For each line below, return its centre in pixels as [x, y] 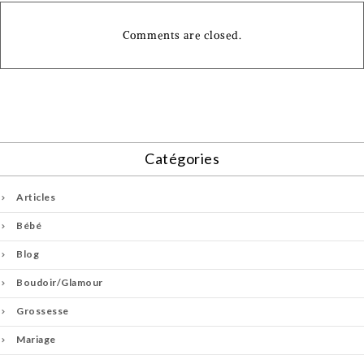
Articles [36, 197]
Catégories [182, 159]
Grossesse [43, 311]
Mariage [36, 340]
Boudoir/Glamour [60, 283]
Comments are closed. [182, 36]
